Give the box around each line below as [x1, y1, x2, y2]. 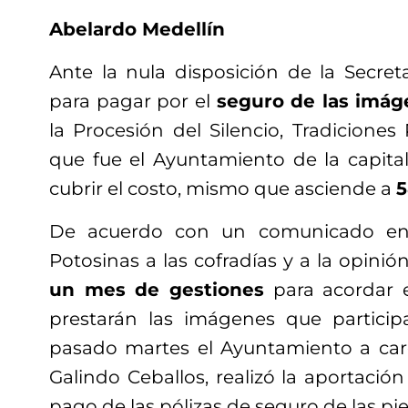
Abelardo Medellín [49, 17, 225, 40]
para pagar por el [49, 89, 217, 112]
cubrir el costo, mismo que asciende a [49, 177, 396, 199]
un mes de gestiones [49, 278, 264, 301]
